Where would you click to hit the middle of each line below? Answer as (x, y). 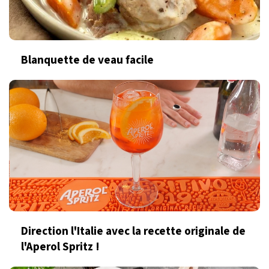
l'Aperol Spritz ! (60, 247)
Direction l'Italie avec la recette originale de (133, 231)
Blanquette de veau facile (87, 60)
